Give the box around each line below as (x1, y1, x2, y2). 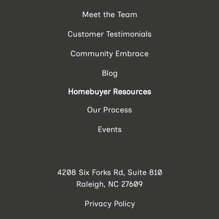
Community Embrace (70, 48, 149, 58)
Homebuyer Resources (68, 87, 151, 96)
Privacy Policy (84, 198, 135, 208)
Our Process (87, 105, 132, 114)
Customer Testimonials (67, 29, 152, 39)
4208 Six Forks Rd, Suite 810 (57, 167, 162, 177)
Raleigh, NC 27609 (76, 179, 143, 189)
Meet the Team (82, 9, 137, 19)
